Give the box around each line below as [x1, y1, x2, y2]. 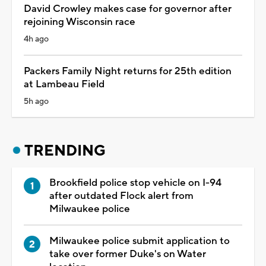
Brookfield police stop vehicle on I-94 [49, 176, 221, 189]
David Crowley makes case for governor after [24, 2, 232, 15]
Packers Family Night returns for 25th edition [24, 64, 232, 78]
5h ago [24, 96, 49, 107]
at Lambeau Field [24, 77, 104, 91]
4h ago [24, 33, 49, 45]
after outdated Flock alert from [49, 189, 194, 202]
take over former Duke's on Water [49, 247, 206, 261]
